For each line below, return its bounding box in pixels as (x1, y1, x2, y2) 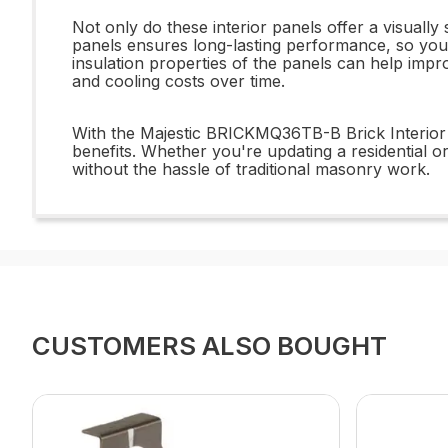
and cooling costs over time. (72, 71, 285, 91)
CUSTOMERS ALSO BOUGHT (32, 330, 387, 361)
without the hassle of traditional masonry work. (72, 159, 430, 179)
